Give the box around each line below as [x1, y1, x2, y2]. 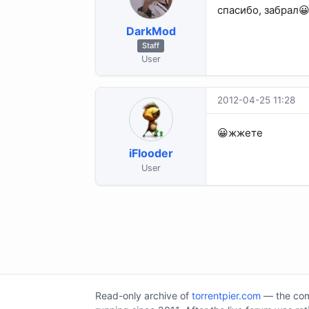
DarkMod [126, 23, 176, 38]
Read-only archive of [95, 289, 192, 301]
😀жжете [217, 126, 263, 140]
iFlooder [128, 146, 173, 161]
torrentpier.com [192, 289, 261, 301]
